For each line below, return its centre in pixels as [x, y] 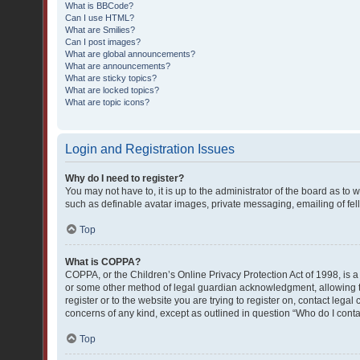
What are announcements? [118, 66]
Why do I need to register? [125, 178]
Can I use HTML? [100, 18]
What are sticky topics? [111, 78]
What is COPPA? [103, 262]
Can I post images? [103, 42]
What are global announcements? [130, 54]
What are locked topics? [112, 90]
